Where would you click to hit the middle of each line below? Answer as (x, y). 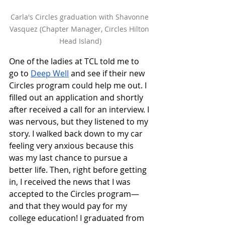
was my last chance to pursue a (69, 157)
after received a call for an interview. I (80, 109)
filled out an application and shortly (77, 97)
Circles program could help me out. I (79, 85)
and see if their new (108, 73)
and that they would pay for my (69, 206)
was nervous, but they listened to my (80, 121)
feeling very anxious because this (72, 145)
